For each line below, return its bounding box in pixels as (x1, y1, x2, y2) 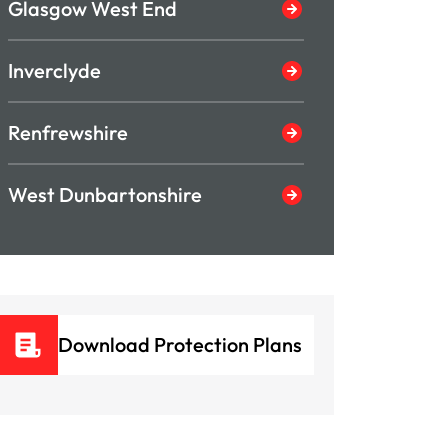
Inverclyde (8, 58, 101, 83)
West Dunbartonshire (8, 182, 202, 207)
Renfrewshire (8, 120, 128, 145)
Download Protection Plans (58, 332, 302, 357)
